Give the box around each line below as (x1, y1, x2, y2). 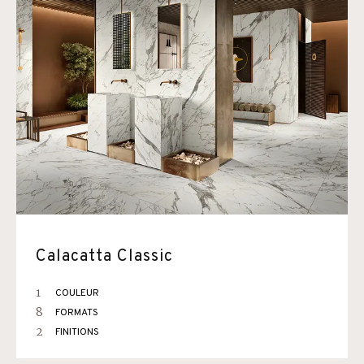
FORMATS (55, 306, 98, 319)
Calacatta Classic (36, 246, 173, 267)
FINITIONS (55, 326, 99, 339)
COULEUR (55, 287, 99, 300)
